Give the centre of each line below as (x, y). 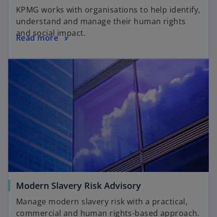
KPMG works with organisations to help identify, (108, 9)
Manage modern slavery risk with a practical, (102, 201)
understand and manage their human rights (101, 21)
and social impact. (51, 33)
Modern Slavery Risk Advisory (78, 185)
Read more (37, 38)
